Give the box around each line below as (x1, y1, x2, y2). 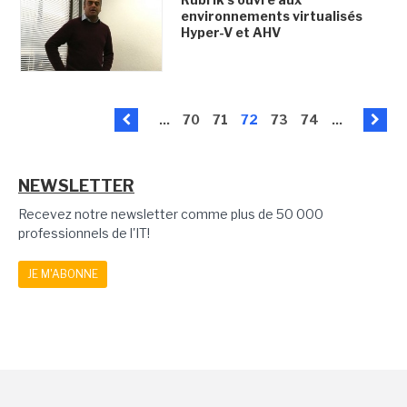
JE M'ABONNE (27, 267, 98, 282)
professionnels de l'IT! (18, 225, 150, 242)
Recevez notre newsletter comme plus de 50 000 (18, 206, 323, 223)
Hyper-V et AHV (180, 25, 281, 40)
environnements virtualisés (180, 8, 362, 24)
